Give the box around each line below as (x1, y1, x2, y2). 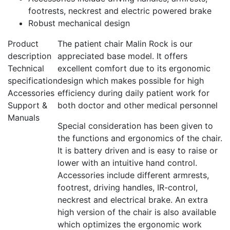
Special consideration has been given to (57, 121, 213, 131)
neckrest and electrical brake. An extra (57, 195, 208, 205)
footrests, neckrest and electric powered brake (28, 6, 212, 16)
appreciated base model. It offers (57, 51, 187, 61)
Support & (8, 100, 47, 110)
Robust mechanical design (28, 18, 130, 28)
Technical (8, 63, 44, 73)
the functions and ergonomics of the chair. (57, 133, 222, 143)
